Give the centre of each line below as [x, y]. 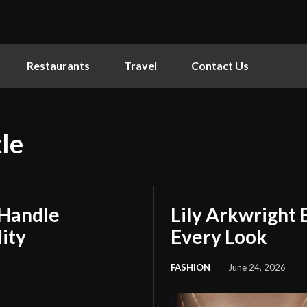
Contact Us [220, 65]
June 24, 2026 [257, 267]
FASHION [191, 267]
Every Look [219, 236]
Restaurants [58, 65]
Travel [140, 65]
